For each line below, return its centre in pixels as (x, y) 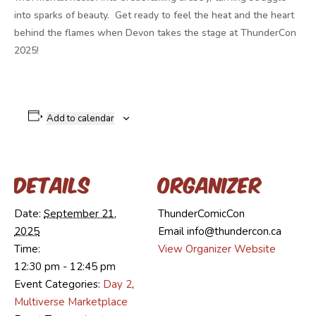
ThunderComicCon (201, 213)
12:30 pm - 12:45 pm (65, 266)
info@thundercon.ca (234, 231)
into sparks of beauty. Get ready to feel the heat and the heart (154, 15)
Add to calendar (80, 118)
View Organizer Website (217, 249)
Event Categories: (57, 284)
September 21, (80, 213)
